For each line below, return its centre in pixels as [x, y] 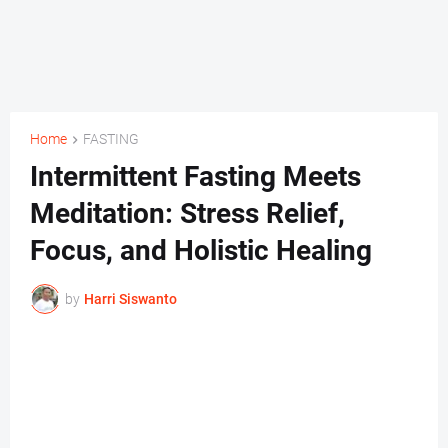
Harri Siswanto [130, 298]
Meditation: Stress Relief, [187, 214]
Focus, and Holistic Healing [201, 251]
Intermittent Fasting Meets [195, 177]
